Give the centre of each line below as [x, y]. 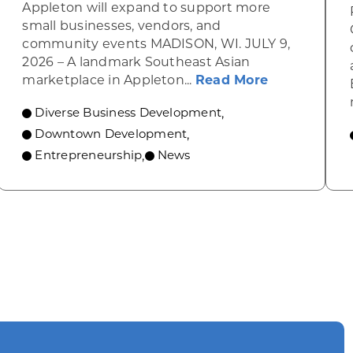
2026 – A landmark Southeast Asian [136, 62]
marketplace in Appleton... [109, 80]
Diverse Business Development [128, 112]
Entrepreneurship [89, 155]
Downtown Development [111, 134]
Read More [232, 80]
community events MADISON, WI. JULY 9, [156, 44]
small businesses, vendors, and [122, 26]
